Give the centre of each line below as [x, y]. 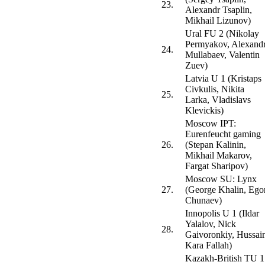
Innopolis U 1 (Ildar [222, 214]
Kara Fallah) [209, 245]
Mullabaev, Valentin [222, 55]
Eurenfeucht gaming [223, 134]
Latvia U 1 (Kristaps [223, 79]
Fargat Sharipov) [216, 166]
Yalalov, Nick [211, 224]
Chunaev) [203, 201]
